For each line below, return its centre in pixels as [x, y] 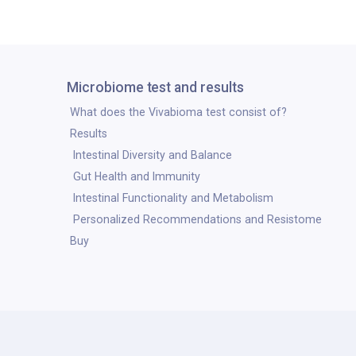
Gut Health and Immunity [137, 177]
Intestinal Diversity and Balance [153, 155]
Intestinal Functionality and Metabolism [173, 198]
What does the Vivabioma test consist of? [178, 112]
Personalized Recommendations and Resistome [197, 220]
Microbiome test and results [155, 87]
